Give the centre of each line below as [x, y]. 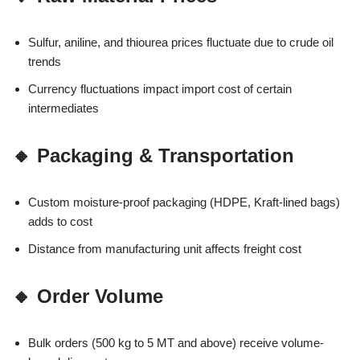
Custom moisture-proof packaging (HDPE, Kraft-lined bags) [184, 202]
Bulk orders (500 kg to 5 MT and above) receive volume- [176, 342]
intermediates [63, 108]
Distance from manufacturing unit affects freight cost [165, 248]
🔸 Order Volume [88, 296]
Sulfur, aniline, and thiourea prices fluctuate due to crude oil [181, 42]
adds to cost [60, 221]
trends [45, 61]
